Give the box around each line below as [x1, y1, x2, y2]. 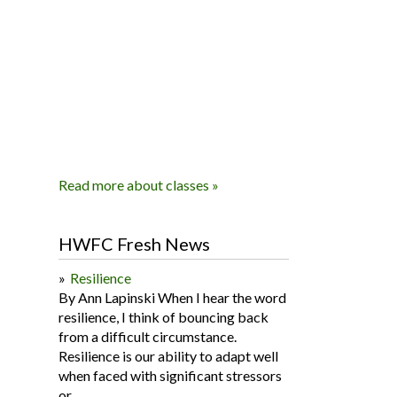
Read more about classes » [58, 176, 219, 193]
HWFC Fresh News [58, 233, 210, 254]
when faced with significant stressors [58, 367, 282, 384]
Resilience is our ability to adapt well [58, 347, 278, 364]
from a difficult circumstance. [58, 328, 237, 345]
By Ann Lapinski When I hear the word [58, 289, 286, 306]
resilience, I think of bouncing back [58, 308, 269, 325]
